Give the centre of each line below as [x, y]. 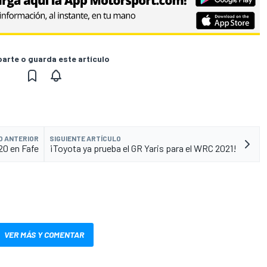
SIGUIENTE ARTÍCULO [85, 138]
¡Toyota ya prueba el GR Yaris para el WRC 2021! [143, 148]
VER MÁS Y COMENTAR [44, 234]
